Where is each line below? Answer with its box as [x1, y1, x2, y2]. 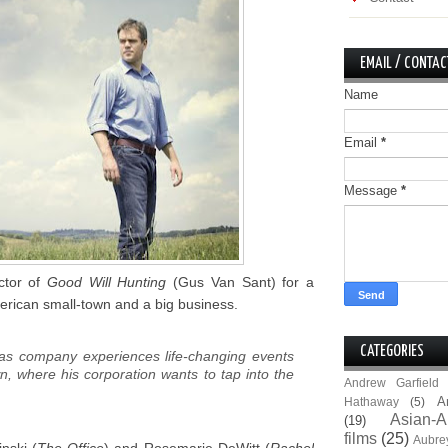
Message [344, 183, 401, 198]
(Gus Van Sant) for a [166, 274, 315, 290]
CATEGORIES [360, 344, 424, 359]
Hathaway [344, 395, 399, 408]
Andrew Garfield [344, 376, 440, 389]
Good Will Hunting [47, 274, 167, 290]
